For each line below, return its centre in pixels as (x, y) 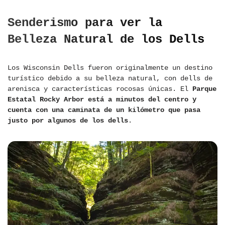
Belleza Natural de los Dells (106, 40)
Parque (204, 89)
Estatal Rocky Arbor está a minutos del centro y (102, 100)
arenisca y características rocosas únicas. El (100, 89)
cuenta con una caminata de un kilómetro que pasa (104, 110)
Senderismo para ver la (85, 23)
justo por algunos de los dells (68, 121)
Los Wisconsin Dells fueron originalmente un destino (110, 68)
